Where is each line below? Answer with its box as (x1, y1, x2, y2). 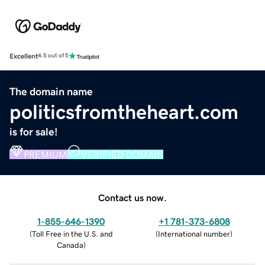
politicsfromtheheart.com (9, 101, 238, 122)
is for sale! (9, 126, 58, 137)
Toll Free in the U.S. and (31, 230, 113, 238)
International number (158, 230, 230, 238)
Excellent (9, 52, 38, 60)
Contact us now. (98, 192, 167, 202)
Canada (56, 241, 83, 249)
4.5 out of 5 (38, 53, 69, 59)
